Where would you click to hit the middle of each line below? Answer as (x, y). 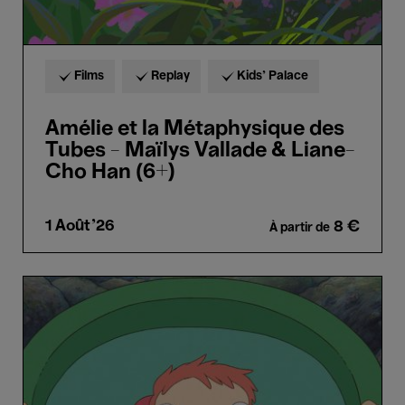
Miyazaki (56, 334)
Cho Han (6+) (110, 173)
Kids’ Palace (273, 76)
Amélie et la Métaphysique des (195, 129)
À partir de (300, 228)
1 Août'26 (80, 226)
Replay (170, 76)
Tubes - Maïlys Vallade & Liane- (200, 151)
